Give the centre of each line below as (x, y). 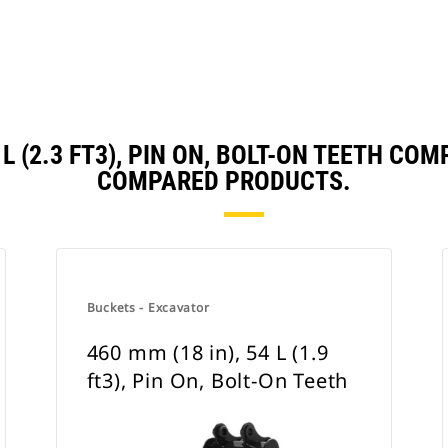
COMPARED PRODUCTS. (224, 181)
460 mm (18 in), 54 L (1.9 (207, 352)
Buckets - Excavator (148, 307)
